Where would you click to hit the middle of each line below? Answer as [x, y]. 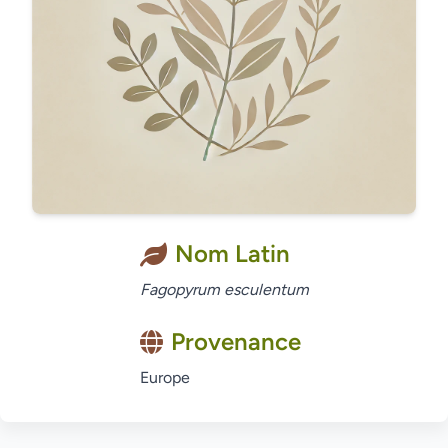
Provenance [235, 341]
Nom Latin [232, 253]
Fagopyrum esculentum [224, 289]
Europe [164, 377]
